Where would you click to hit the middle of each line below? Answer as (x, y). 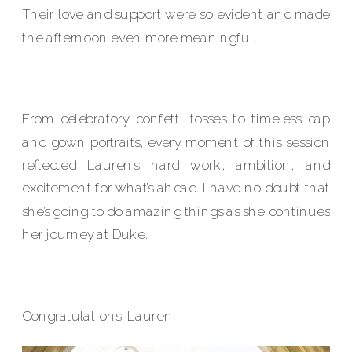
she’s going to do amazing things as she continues (176, 211)
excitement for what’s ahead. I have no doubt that (176, 188)
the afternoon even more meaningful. (139, 37)
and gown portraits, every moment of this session (176, 142)
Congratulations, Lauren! (99, 315)
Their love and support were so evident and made (176, 14)
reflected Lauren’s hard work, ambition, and (176, 165)
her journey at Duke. (85, 234)
